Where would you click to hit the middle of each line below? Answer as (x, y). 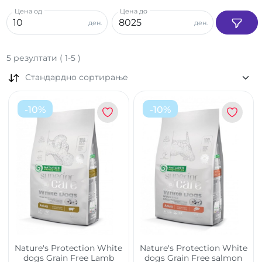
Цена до (134, 12)
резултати (35, 58)
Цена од (28, 12)
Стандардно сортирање (76, 77)
